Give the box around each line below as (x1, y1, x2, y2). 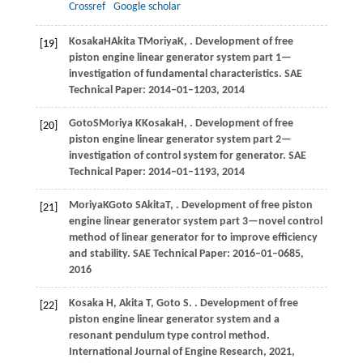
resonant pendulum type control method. (68, 329, 270, 342)
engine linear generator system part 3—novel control (68, 215, 322, 228)
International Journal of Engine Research (68, 345, 263, 358)
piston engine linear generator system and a (68, 313, 280, 326)
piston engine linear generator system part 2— (68, 133, 292, 146)
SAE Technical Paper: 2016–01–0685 (132, 247, 301, 260)
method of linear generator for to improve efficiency (68, 231, 318, 244)
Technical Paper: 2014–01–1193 (68, 165, 216, 178)
